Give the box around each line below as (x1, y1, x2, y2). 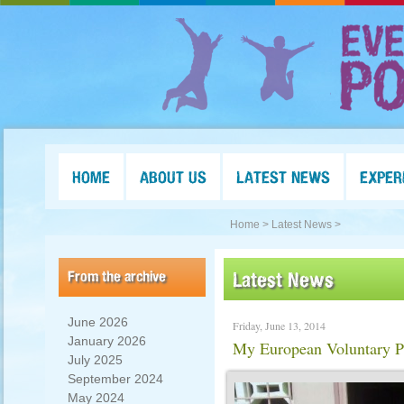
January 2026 (68, 334, 146, 348)
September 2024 (68, 372, 163, 386)
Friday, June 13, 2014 (233, 318, 326, 333)
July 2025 (68, 353, 123, 367)
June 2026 (68, 315, 128, 329)
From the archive (68, 267, 166, 285)
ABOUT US (140, 167, 207, 187)
